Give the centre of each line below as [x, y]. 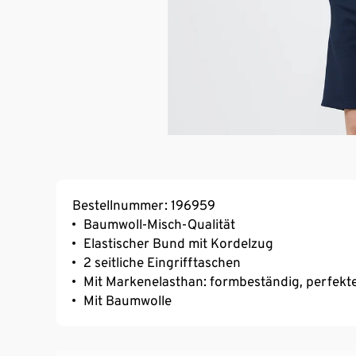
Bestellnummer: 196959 [144, 205]
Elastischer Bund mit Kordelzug [178, 243]
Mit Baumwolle [128, 300]
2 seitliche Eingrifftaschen [162, 262]
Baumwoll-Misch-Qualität [159, 224]
